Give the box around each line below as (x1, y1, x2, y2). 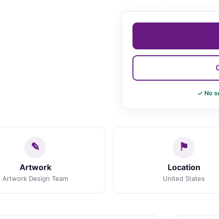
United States (163, 174, 205, 182)
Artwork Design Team (2, 174, 68, 182)
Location (167, 162, 200, 172)
